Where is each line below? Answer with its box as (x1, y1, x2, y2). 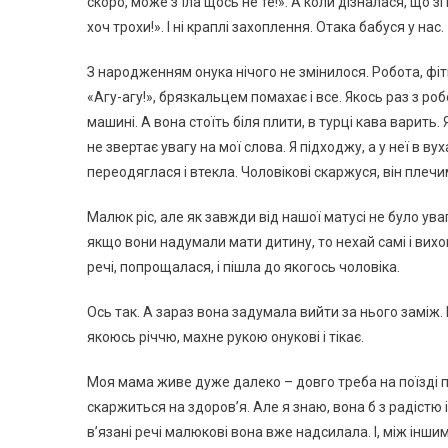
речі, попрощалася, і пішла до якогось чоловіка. (87, 259, 400, 275)
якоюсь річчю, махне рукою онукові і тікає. (87, 329, 364, 345)
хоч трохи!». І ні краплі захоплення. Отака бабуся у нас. (87, 19, 444, 35)
